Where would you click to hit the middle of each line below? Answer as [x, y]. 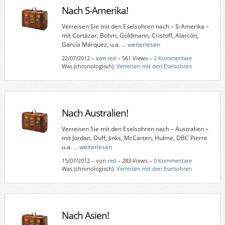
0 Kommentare [173, 160]
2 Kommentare [173, 58]
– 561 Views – [135, 58]
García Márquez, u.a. [91, 44]
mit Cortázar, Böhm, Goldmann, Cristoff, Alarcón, [130, 35]
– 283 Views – [135, 160]
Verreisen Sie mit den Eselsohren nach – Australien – [135, 129]
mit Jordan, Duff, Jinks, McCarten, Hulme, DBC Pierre [134, 138]
